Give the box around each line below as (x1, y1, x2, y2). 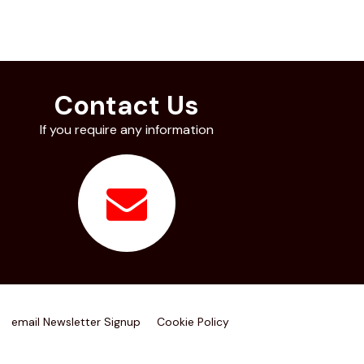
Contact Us (54, 89, 200, 123)
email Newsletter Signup (11, 314, 141, 329)
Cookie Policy (157, 314, 229, 329)
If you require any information (40, 121, 214, 138)
